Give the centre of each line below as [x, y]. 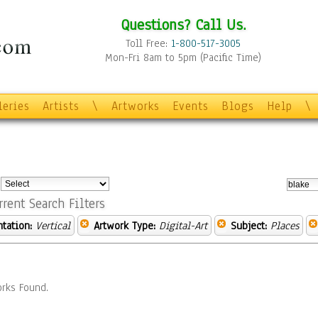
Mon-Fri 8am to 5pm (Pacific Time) [183, 57]
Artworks [136, 106]
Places [285, 226]
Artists [61, 106]
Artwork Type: [125, 226]
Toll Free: [148, 43]
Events [191, 106]
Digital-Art [183, 226]
